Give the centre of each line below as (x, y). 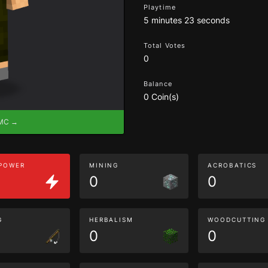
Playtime (160, 7)
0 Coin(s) (161, 97)
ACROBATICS (232, 165)
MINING (104, 165)
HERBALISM (111, 220)
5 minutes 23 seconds (187, 20)
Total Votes (165, 45)
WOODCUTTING (237, 220)
